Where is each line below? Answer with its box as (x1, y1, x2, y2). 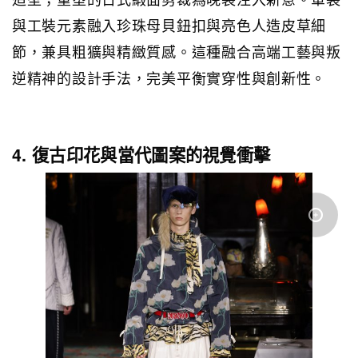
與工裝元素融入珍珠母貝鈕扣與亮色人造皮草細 (12, 14, 327, 35)
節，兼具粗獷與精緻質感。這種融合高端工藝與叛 (12, 40, 341, 62)
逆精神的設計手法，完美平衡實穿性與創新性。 (12, 66, 327, 88)
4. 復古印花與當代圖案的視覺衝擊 (12, 141, 271, 167)
